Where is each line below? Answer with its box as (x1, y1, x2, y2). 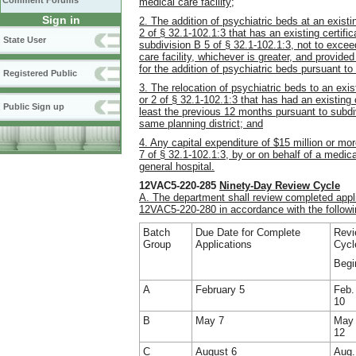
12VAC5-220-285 (139, 179, 219, 192)
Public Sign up (3, 102, 64, 111)
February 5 (195, 283, 245, 296)
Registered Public (3, 68, 77, 78)
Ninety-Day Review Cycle (219, 179, 340, 192)
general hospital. (139, 160, 215, 172)
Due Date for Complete (195, 226, 300, 238)
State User (3, 35, 46, 44)
